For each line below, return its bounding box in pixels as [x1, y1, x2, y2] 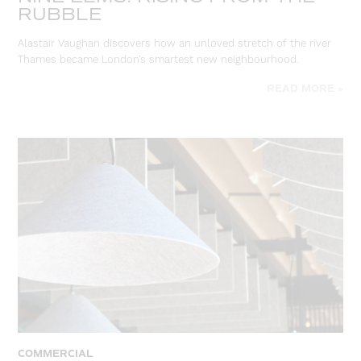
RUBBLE [18, 3, 102, 26]
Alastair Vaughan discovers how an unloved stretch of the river [18, 36, 332, 50]
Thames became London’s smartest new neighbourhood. [18, 52, 300, 66]
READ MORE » [266, 82, 343, 95]
